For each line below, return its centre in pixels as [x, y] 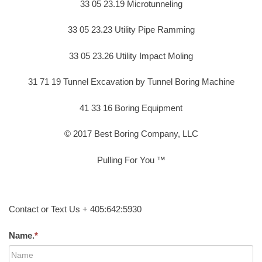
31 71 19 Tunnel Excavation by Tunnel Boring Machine [131, 82]
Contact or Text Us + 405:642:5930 [75, 209]
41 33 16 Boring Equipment [131, 108]
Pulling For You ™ [131, 160]
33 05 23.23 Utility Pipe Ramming [131, 30]
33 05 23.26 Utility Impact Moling [131, 56]
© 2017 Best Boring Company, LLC [131, 134]
